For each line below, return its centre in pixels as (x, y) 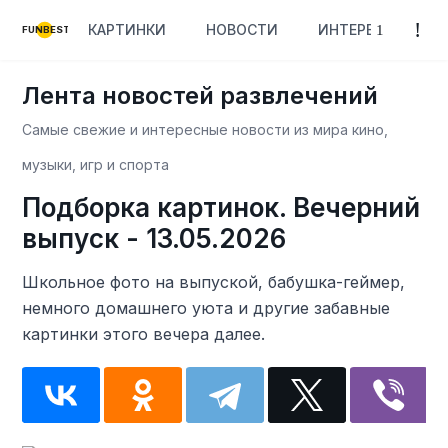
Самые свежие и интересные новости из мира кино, (205, 129)
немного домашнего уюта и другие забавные (206, 308)
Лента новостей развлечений (200, 95)
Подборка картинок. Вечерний (221, 207)
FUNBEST (47, 30)
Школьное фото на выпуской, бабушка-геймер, (214, 282)
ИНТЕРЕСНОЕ (366, 29)
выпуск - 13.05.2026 (154, 238)
